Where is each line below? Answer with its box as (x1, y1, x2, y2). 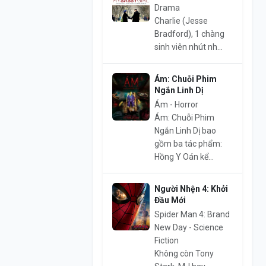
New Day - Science (154, 223, 223, 233)
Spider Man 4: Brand (154, 210, 230, 220)
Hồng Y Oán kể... (154, 152, 214, 162)
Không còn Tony (154, 249, 214, 259)
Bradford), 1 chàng (154, 29, 224, 39)
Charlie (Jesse (154, 16, 208, 26)
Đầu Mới (154, 195, 186, 205)
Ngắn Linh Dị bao (154, 126, 216, 136)
